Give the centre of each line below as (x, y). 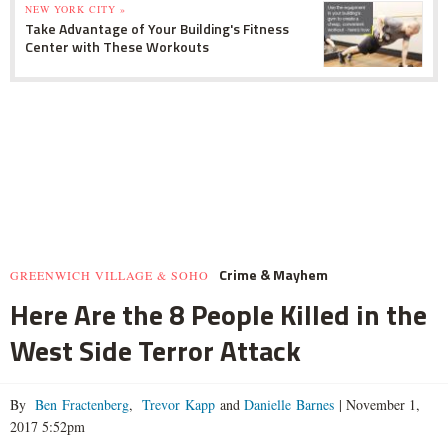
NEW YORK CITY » (75, 9)
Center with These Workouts (117, 47)
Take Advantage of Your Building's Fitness (157, 29)
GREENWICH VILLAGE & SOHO (109, 275)
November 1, (381, 405)
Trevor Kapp (176, 405)
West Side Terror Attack (155, 351)
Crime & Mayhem (273, 275)
